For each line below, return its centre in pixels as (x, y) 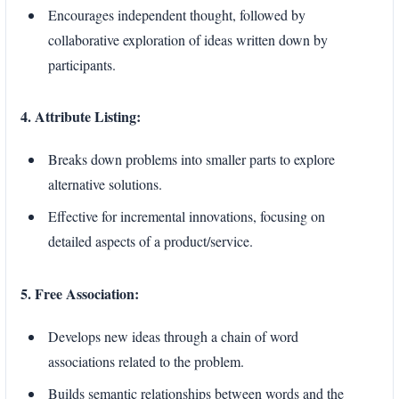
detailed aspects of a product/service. (151, 241)
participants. (82, 64)
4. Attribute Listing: (81, 117)
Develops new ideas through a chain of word (173, 336)
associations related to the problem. (146, 361)
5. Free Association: (80, 293)
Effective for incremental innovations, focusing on (187, 216)
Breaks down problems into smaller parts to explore (191, 159)
